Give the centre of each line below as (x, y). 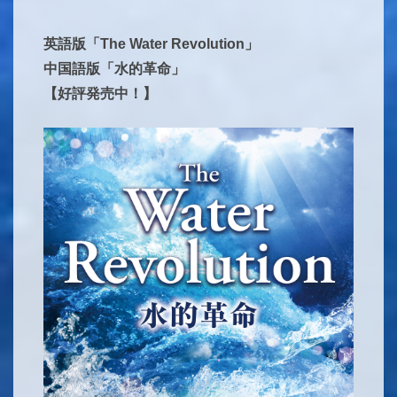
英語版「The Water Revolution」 (151, 43)
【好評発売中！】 (100, 93)
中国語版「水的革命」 (114, 68)
